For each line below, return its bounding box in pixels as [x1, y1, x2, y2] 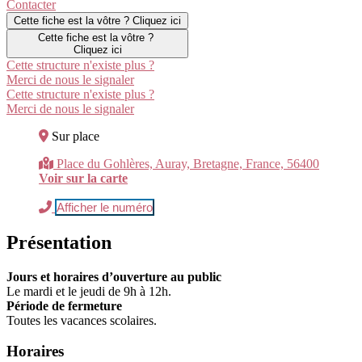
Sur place [52, 128, 99, 143]
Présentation [6, 231, 112, 253]
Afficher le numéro [57, 200, 153, 214]
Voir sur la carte [39, 170, 128, 185]
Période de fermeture [6, 298, 122, 313]
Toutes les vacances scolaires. [6, 313, 157, 327]
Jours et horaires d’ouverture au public [6, 269, 221, 284]
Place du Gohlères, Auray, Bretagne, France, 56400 [57, 156, 319, 170]
